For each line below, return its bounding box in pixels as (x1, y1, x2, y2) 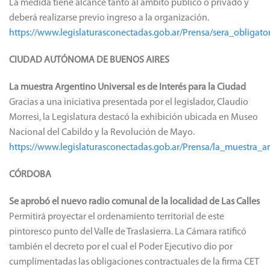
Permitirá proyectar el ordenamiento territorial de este (9, 212, 224, 222)
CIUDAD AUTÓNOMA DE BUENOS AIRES (9, 55, 169, 65)
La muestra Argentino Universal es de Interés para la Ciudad (9, 82, 246, 92)
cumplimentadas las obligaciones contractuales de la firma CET (9, 257, 259, 267)
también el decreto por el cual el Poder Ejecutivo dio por (9, 242, 233, 252)
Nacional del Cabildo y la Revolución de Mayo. (9, 127, 195, 137)
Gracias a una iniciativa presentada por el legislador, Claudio (9, 97, 248, 107)
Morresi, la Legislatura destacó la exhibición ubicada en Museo (9, 112, 258, 122)
